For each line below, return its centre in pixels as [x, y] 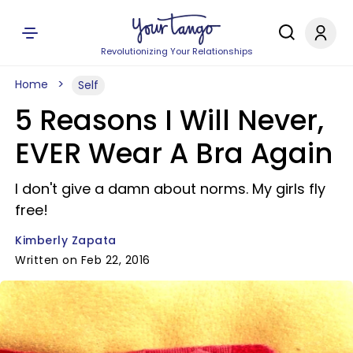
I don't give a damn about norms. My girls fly [170, 189]
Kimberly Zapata [66, 240]
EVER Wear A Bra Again [174, 153]
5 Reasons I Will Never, [169, 120]
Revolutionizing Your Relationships [176, 51]
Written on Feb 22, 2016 [83, 260]
